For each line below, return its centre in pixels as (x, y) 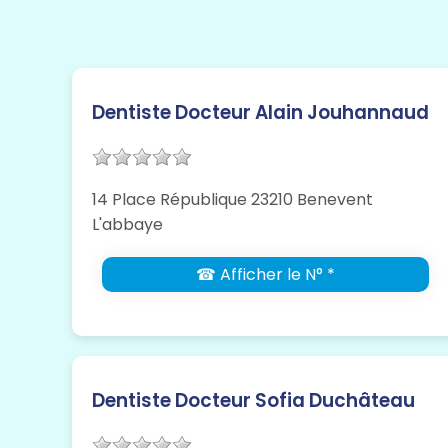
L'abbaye (127, 225)
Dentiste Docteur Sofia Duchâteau (253, 401)
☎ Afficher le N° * (265, 275)
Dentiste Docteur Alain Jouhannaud (260, 113)
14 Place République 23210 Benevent (232, 200)
